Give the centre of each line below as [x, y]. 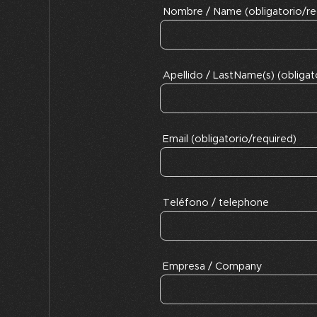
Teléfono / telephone [216, 203]
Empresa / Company [213, 267]
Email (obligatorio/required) [230, 139]
